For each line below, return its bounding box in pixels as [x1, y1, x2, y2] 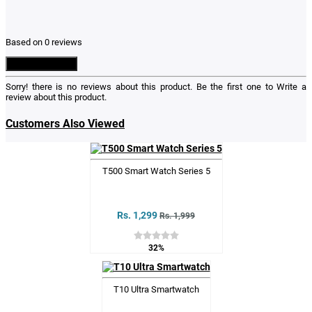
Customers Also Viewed [6, 116, 125, 130]
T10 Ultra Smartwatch [113, 284, 199, 295]
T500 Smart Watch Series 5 [102, 166, 210, 177]
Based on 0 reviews [6, 37, 82, 48]
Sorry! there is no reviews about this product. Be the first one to [6, 81, 277, 93]
